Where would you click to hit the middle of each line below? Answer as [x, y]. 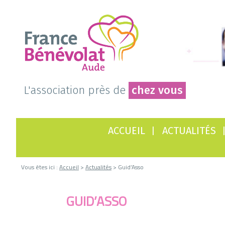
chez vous [157, 90]
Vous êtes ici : [40, 167]
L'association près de [76, 90]
